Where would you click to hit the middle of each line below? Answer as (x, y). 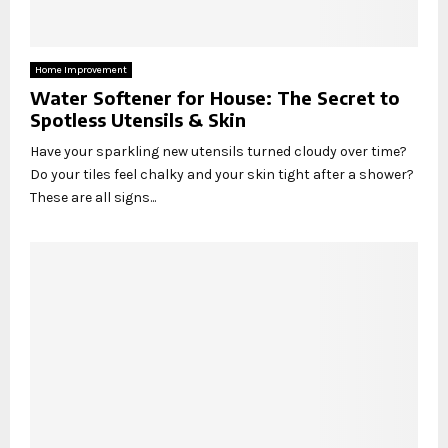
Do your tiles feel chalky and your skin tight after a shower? (222, 174)
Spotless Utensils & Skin (138, 119)
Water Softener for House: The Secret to (215, 97)
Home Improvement (81, 69)
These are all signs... (93, 197)
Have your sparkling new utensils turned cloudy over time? (218, 151)
